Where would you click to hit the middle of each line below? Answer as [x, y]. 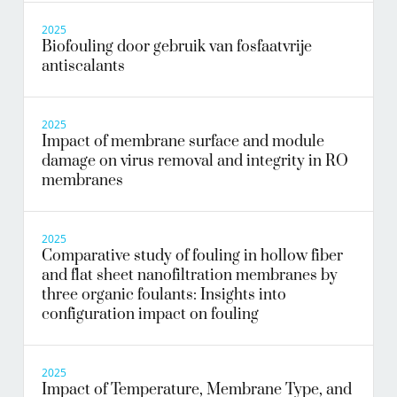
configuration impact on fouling [150, 315]
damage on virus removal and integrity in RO [195, 162]
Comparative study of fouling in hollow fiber [192, 257]
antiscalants [83, 67]
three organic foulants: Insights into [164, 296]
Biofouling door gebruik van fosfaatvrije [177, 47]
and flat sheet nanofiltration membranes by [190, 276]
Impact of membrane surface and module [183, 142]
